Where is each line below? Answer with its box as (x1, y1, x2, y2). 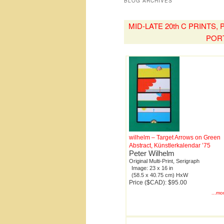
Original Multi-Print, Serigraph (129, 158, 199, 164)
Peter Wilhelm (129, 149, 174, 158)
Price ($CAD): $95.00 (129, 179, 187, 186)
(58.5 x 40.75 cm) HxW (131, 172, 188, 178)
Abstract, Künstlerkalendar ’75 (129, 142, 210, 149)
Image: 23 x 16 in (131, 165, 173, 171)
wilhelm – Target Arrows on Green (129, 134, 220, 141)
